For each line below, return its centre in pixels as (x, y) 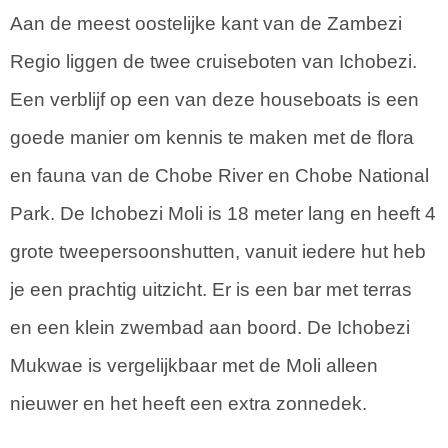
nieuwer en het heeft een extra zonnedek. (188, 403)
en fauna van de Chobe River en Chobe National (219, 175)
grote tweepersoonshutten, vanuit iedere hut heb (218, 251)
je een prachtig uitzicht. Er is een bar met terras (211, 289)
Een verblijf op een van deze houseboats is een (214, 99)
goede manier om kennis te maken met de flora (212, 137)
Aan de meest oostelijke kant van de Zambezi (206, 23)
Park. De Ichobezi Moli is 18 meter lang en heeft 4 (223, 213)
